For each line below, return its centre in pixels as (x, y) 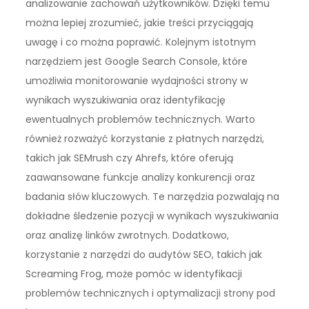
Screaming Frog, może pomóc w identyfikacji (134, 274)
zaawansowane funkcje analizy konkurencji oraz (141, 178)
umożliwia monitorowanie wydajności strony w (137, 81)
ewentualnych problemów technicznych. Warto (141, 120)
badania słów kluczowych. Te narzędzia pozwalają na (153, 197)
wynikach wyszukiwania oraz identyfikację (126, 100)
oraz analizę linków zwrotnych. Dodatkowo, (128, 236)
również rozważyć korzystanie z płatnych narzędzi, (145, 139)
